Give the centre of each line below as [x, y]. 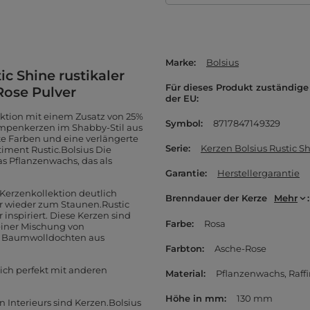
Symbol [183, 123]
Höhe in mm [195, 298]
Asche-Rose [240, 248]
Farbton [184, 248]
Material [184, 273]
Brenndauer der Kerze [216, 198]
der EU [181, 98]
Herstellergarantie [258, 173]
